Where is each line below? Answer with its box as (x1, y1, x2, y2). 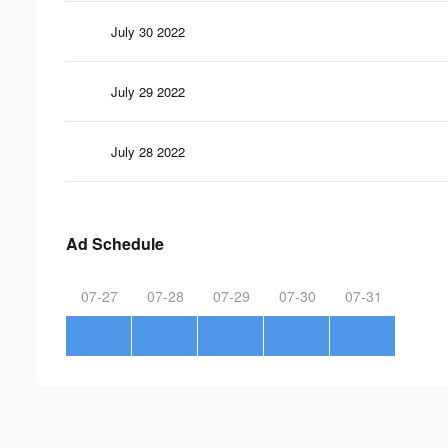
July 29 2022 (111, 81, 185, 101)
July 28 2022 (111, 141, 185, 161)
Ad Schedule (66, 231, 164, 255)
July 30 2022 (111, 21, 185, 41)
